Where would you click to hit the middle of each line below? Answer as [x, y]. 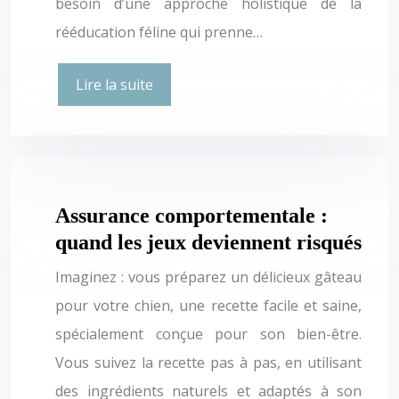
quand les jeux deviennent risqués [208, 242]
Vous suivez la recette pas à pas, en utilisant [208, 362]
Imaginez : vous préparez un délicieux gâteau [208, 277]
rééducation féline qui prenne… [159, 32]
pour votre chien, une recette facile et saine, [208, 305]
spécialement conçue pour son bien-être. [208, 334]
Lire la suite [114, 84]
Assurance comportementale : [191, 215]
